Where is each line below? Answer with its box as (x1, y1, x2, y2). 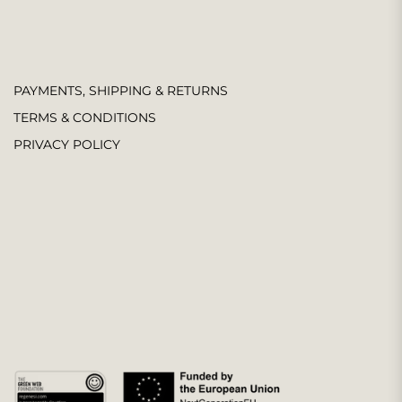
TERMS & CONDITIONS (13, 109, 156, 126)
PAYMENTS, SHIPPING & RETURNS (13, 82, 228, 99)
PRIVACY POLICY (13, 135, 120, 153)
